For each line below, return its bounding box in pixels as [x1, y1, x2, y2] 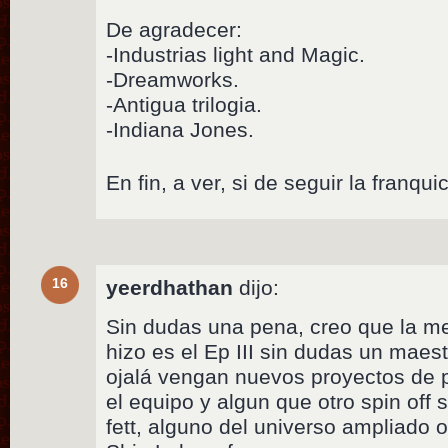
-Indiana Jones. [106, 118, 255, 142]
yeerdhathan [106, 276, 234, 300]
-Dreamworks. [106, 68, 240, 92]
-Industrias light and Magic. [106, 43, 366, 67]
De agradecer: [106, 18, 243, 42]
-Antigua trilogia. [106, 93, 263, 117]
